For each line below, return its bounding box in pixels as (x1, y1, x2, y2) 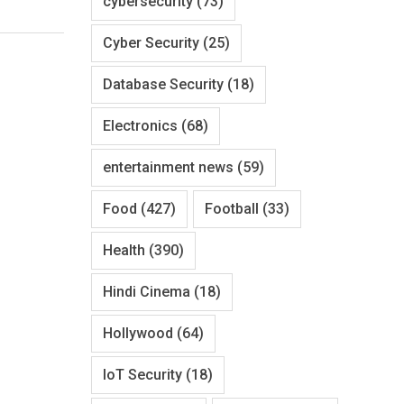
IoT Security (103, 365, 182, 383)
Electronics (103, 116, 178, 134)
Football (205, 199, 259, 217)
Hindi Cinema (103, 282, 190, 300)
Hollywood (103, 324, 173, 342)
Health (103, 241, 145, 259)
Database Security (103, 75, 224, 93)
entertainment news (103, 158, 234, 176)
